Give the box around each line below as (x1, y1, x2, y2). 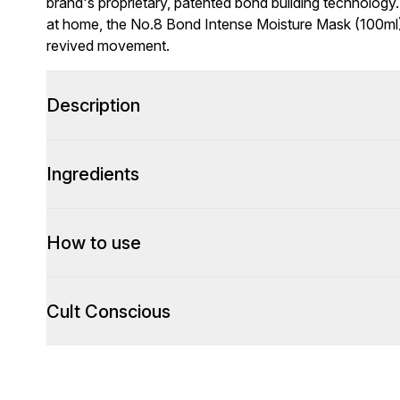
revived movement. (46, 37, 170, 54)
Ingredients (46, 163, 139, 185)
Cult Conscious (46, 301, 171, 322)
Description (46, 95, 140, 116)
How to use (46, 232, 141, 254)
